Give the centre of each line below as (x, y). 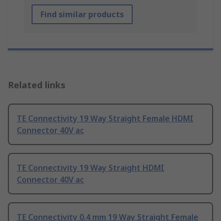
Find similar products (82, 15)
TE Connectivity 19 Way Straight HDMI (91, 168)
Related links (37, 85)
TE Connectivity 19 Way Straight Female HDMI (105, 119)
